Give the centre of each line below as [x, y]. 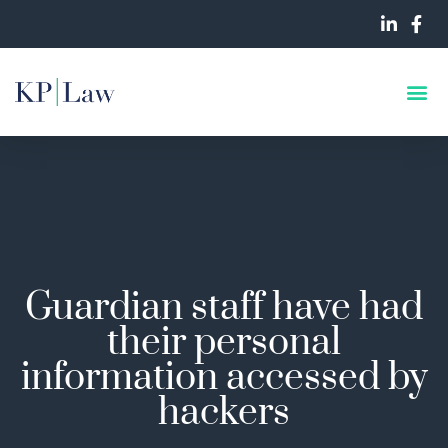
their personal [224, 343]
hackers [224, 413]
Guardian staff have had [224, 308]
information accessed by [224, 378]
